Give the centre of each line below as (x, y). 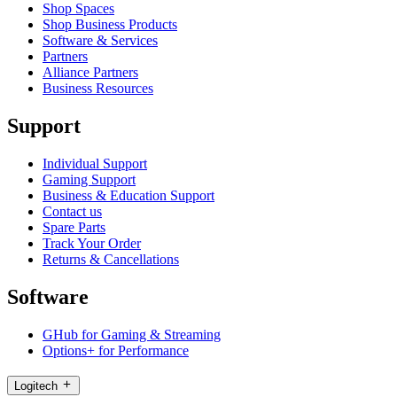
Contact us (72, 211)
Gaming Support (89, 179)
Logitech (36, 386)
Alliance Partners (90, 73)
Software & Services (100, 41)
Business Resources (98, 89)
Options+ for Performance (116, 350)
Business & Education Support (128, 195)
